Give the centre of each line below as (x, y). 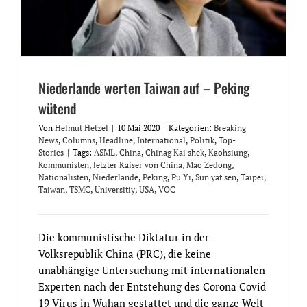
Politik (202, 140)
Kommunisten (64, 164)
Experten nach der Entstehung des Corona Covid (152, 286)
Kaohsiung (228, 152)
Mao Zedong (209, 164)
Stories (51, 152)
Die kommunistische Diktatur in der (124, 237)
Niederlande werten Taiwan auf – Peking (144, 87)
